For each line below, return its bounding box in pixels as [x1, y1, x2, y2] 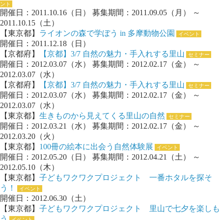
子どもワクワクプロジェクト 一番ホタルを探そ [39, 173, 212, 182]
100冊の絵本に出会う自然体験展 [39, 142, 153, 151]
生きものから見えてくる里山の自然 [39, 111, 165, 120]
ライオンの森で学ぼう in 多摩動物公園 [39, 29, 175, 38]
